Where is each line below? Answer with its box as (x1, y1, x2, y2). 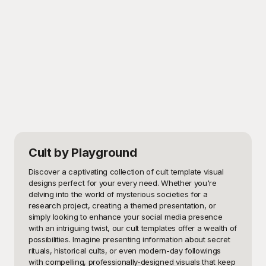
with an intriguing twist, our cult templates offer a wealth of (28, 223, 237, 233)
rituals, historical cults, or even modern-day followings (28, 246, 221, 256)
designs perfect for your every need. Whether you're (28, 178, 217, 188)
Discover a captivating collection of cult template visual (28, 167, 224, 177)
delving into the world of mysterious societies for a (28, 189, 208, 199)
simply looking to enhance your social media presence (28, 212, 223, 222)
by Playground (51, 145, 137, 160)
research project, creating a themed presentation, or (28, 201, 216, 211)
